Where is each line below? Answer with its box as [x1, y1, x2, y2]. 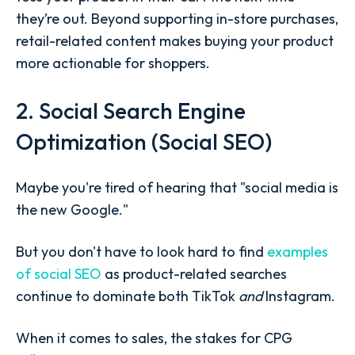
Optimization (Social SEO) [16, 127, 272, 155]
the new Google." [16, 200, 128, 219]
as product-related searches [101, 264, 287, 283]
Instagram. [262, 286, 338, 305]
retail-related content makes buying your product [16, 32, 334, 51]
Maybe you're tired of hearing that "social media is [16, 177, 338, 197]
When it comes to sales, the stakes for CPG [16, 329, 292, 348]
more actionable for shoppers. [16, 54, 210, 73]
